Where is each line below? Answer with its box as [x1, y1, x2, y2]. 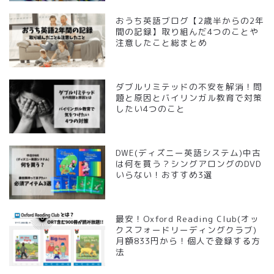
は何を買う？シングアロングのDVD [116, 158, 262, 170]
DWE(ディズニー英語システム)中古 [116, 147, 262, 159]
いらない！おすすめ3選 [116, 169, 213, 181]
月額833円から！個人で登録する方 [116, 235, 261, 247]
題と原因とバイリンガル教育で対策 [116, 92, 263, 104]
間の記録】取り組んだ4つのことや [116, 25, 259, 37]
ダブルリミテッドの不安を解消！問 [116, 81, 263, 93]
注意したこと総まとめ [116, 36, 208, 48]
